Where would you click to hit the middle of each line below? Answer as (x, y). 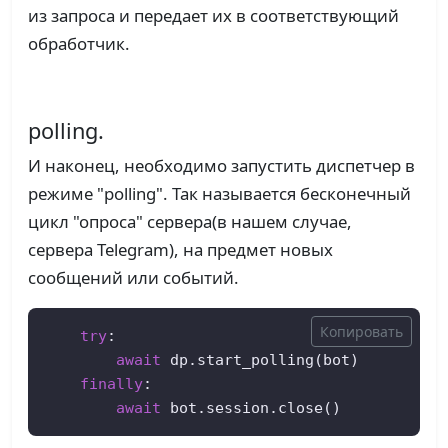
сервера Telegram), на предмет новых (180, 250)
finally (111, 384)
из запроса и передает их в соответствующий (213, 16)
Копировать (361, 332)
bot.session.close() (251, 408)
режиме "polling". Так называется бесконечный (219, 194)
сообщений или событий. (133, 278)
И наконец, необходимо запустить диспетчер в (221, 166)
